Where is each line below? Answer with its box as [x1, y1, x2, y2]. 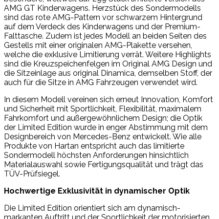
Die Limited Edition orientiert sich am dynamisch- [4, 203, 180, 213]
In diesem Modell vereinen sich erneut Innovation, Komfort [4, 94, 213, 104]
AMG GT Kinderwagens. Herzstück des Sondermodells [4, 3, 201, 13]
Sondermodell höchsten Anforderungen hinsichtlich [4, 150, 189, 160]
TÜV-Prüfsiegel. [4, 169, 60, 178]
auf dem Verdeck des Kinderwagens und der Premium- [4, 22, 200, 31]
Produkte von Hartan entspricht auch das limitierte [4, 141, 184, 151]
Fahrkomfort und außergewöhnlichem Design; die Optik [4, 113, 202, 123]
